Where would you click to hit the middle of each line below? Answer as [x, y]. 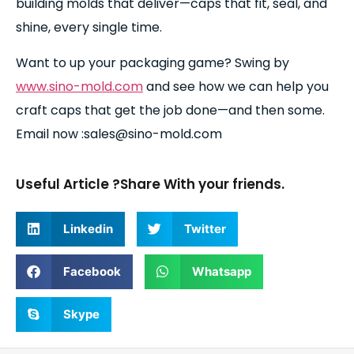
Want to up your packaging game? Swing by [153, 62]
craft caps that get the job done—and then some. [170, 110]
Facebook [92, 271]
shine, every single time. [89, 28]
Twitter [205, 228]
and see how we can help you [236, 86]
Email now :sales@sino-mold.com [119, 134]
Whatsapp [222, 271]
